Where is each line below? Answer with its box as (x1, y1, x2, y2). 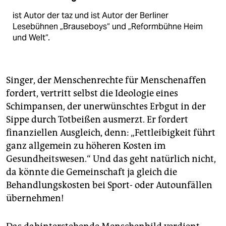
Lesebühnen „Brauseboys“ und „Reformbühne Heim (13, 21, 203, 32)
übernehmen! (6, 193, 64, 204)
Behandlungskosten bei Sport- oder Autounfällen (6, 180, 212, 191)
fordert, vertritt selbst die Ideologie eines (6, 88, 178, 99)
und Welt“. (13, 32, 50, 43)
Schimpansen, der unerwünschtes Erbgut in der (6, 101, 206, 112)
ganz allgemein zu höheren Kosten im (6, 140, 165, 151)
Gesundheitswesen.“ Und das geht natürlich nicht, (6, 153, 216, 164)
